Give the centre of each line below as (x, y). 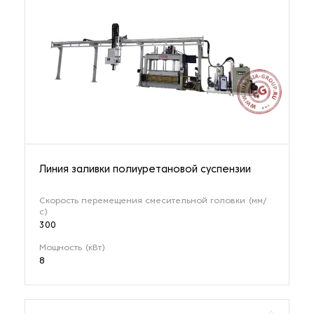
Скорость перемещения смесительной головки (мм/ (153, 201)
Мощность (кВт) (72, 248)
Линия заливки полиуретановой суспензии (145, 170)
